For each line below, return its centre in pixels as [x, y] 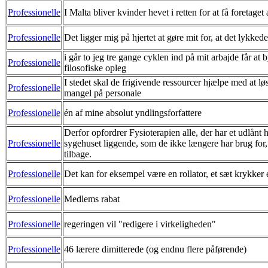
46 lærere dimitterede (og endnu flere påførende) [155, 249]
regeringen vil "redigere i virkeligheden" [140, 224]
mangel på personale [103, 93]
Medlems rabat [92, 199]
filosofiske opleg [95, 68]
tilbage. [78, 154]
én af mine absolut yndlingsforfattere [133, 112]
